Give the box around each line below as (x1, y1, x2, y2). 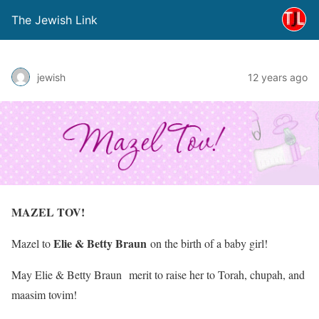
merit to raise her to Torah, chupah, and (125, 266, 305, 282)
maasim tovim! (11, 286, 77, 302)
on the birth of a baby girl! (147, 235, 268, 251)
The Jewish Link (11, 13, 98, 27)
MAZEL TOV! (11, 203, 85, 220)
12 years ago (248, 70, 308, 83)
